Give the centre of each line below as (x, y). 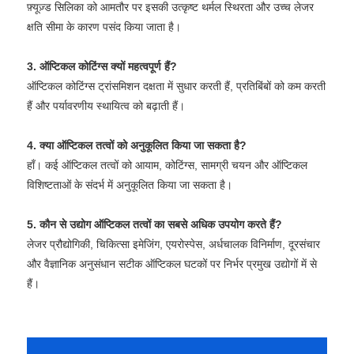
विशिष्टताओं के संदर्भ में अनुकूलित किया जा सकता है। (130, 185)
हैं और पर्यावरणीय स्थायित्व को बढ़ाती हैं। (106, 105)
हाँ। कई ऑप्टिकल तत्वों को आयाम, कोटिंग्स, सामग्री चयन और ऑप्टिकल (167, 165)
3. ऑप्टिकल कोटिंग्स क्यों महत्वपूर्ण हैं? (102, 66)
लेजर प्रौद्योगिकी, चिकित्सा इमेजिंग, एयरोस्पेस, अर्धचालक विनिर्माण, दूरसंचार (173, 244)
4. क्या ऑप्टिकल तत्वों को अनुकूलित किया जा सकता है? (137, 145)
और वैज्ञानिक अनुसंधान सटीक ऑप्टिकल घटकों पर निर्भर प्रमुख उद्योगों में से (172, 264)
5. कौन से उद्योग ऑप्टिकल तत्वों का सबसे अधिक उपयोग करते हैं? (154, 224)
